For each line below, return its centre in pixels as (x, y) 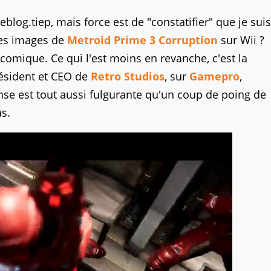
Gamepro (214, 76)
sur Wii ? (241, 40)
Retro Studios (128, 76)
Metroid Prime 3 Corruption (142, 40)
